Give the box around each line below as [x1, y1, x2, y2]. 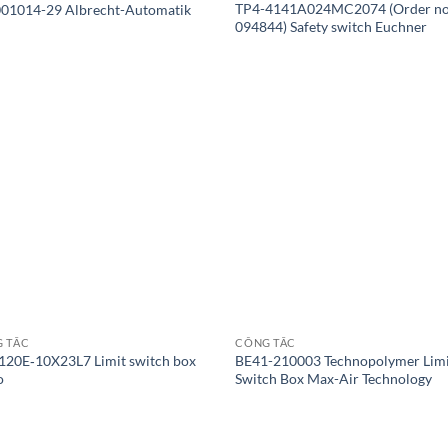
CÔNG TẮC [235, 335, 296, 349]
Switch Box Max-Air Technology [235, 369, 433, 387]
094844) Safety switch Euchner [235, 17, 428, 35]
